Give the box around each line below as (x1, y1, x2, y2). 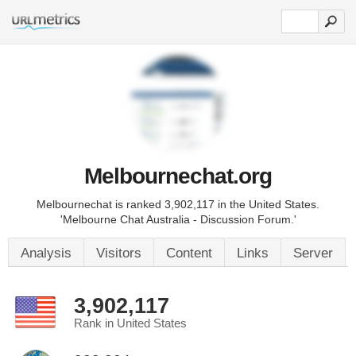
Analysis (21, 246, 72, 261)
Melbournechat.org (84, 164, 272, 188)
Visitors (96, 246, 141, 261)
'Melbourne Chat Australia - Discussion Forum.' (60, 213, 296, 226)
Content (166, 246, 212, 261)
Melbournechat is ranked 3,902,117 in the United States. (37, 198, 319, 211)
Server (293, 246, 333, 261)
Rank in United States (74, 317, 187, 330)
